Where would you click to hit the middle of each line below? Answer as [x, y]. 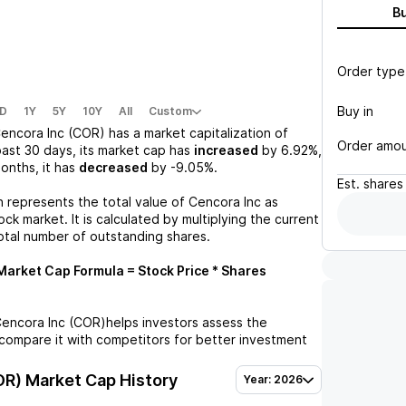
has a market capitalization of [197, 133]
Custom [170, 111]
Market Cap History [100, 380]
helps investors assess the [187, 322]
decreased [113, 167]
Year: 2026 [273, 379]
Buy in [355, 111]
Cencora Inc [225, 202]
